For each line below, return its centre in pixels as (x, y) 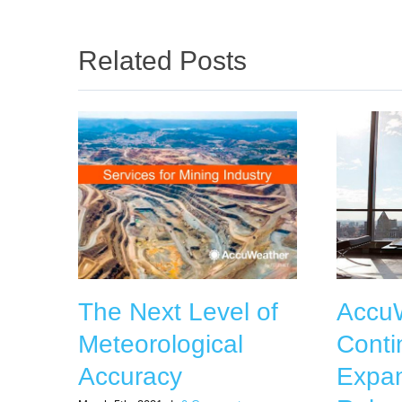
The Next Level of (178, 312)
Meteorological (161, 345)
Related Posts (162, 61)
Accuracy (130, 377)
